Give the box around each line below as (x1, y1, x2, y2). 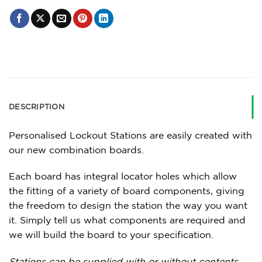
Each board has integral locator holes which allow (9, 171, 237, 182)
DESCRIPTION (9, 102, 64, 111)
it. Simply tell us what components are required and (9, 215, 246, 226)
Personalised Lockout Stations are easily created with (9, 129, 252, 140)
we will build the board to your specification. (9, 229, 213, 240)
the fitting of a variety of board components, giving (9, 185, 244, 196)
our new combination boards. (9, 144, 144, 155)
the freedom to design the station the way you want (9, 200, 247, 211)
